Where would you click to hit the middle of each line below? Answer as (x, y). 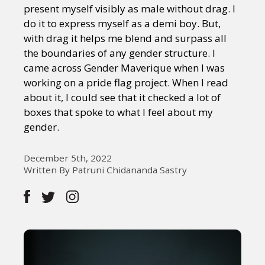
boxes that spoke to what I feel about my (118, 112)
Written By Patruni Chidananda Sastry (105, 170)
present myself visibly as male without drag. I (130, 9)
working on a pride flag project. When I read (126, 83)
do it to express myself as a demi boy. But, (122, 23)
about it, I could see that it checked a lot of (122, 97)
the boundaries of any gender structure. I (119, 53)
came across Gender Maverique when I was (124, 68)
